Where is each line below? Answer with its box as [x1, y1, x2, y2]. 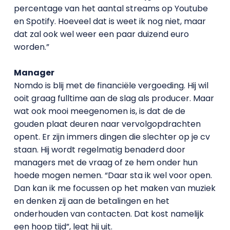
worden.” [13, 41, 49, 53]
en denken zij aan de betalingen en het [13, 195, 169, 207]
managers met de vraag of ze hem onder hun [13, 156, 198, 168]
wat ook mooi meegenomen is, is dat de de [13, 105, 185, 117]
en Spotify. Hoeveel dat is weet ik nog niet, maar [13, 15, 206, 27]
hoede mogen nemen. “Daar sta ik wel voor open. [13, 169, 212, 181]
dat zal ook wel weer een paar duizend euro [13, 28, 189, 40]
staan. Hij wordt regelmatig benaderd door [13, 143, 185, 156]
